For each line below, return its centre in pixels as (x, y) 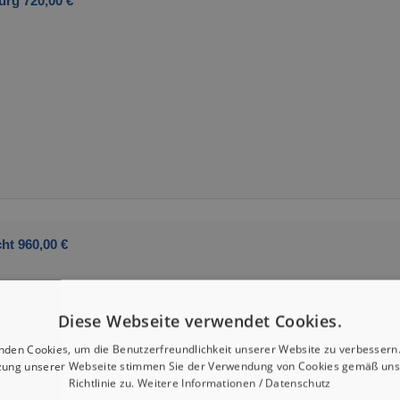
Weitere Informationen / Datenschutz (234, 383)
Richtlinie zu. (103, 383)
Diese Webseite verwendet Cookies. (200, 321)
